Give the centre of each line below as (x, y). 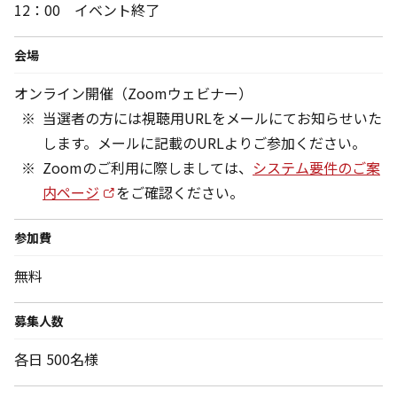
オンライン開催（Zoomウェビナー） (133, 93)
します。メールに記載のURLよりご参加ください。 (204, 143)
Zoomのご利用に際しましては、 (148, 168)
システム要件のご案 (316, 168)
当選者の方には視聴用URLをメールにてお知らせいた (212, 118)
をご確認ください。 (180, 193)
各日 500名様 (56, 359)
